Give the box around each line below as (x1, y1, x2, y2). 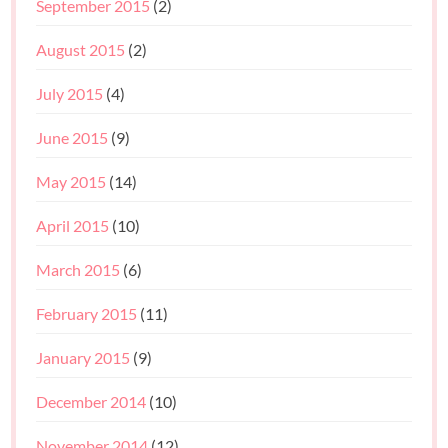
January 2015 (36, 348, 131, 368)
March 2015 (36, 260, 121, 280)
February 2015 (36, 304, 138, 324)
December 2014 (36, 392, 147, 412)
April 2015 (36, 216, 110, 236)
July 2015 (36, 84, 104, 104)
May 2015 (36, 172, 107, 192)
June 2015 (36, 128, 109, 148)
